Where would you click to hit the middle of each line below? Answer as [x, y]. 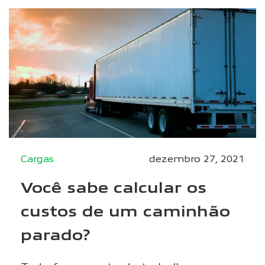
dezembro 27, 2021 [197, 159]
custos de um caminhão [125, 211]
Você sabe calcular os [114, 187]
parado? [56, 234]
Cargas [37, 159]
